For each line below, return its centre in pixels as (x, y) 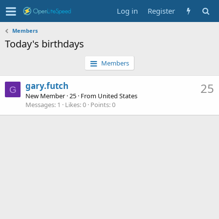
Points (100, 105)
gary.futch (47, 86)
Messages (40, 105)
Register (161, 11)
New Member (45, 96)
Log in (127, 11)
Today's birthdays (44, 44)
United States (118, 96)
